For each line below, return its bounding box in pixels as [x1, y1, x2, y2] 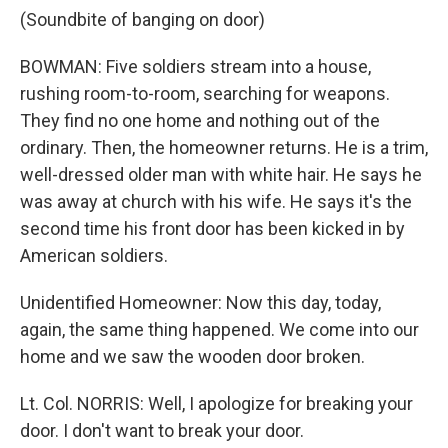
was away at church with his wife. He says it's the [20, 191, 412, 212]
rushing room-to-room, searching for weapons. [20, 83, 390, 104]
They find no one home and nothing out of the [20, 110, 380, 131]
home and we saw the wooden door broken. [20, 346, 365, 367]
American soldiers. [20, 245, 168, 266]
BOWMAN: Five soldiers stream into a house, [20, 56, 371, 77]
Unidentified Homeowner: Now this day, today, [20, 292, 381, 313]
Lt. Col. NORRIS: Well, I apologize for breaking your [20, 393, 413, 414]
